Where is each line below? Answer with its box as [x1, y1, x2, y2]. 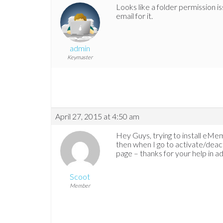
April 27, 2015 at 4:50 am [55, 111, 139, 121]
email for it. [116, 11, 153, 21]
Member [70, 182, 90, 189]
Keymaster [67, 54, 93, 61]
